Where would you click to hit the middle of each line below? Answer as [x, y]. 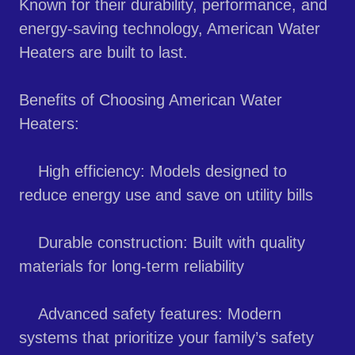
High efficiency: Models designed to [153, 172]
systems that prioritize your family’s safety [166, 338]
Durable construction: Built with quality [162, 243]
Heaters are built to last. [103, 53]
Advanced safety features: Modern [150, 314]
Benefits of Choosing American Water [151, 100]
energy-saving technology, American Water [170, 29]
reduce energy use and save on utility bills [166, 195]
